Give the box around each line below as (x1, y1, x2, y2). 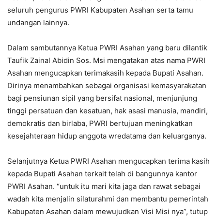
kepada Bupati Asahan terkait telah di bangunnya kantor (7, 169, 197, 179)
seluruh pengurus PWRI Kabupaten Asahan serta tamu (7, 5, 193, 15)
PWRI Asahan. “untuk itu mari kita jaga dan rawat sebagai (7, 182, 201, 191)
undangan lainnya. (7, 18, 69, 28)
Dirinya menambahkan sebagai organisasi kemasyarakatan (7, 81, 206, 91)
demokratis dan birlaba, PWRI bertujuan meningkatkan (7, 119, 193, 128)
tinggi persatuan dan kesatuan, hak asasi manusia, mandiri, (7, 106, 208, 116)
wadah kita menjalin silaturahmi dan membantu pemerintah (7, 194, 208, 204)
